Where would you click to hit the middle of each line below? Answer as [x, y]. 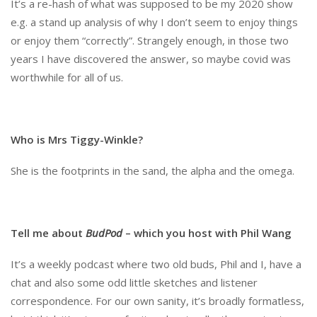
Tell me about [47, 232]
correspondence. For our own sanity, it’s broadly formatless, [157, 300]
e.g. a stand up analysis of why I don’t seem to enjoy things [154, 22]
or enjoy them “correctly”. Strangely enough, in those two [150, 40]
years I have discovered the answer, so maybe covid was [151, 58]
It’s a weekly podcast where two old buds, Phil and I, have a [156, 264]
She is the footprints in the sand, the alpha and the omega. [152, 170]
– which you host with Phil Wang [207, 232]
